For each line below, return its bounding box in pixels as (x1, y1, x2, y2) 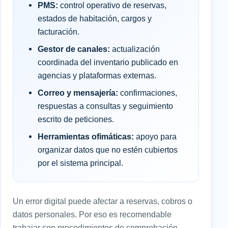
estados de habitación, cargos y (38, 13, 152, 23)
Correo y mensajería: (38, 88, 118, 97)
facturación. (38, 26, 79, 36)
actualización (110, 44, 160, 53)
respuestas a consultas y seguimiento (38, 101, 173, 110)
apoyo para (134, 131, 177, 141)
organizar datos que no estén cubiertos (38, 145, 178, 154)
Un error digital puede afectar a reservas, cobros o (13, 196, 192, 206)
